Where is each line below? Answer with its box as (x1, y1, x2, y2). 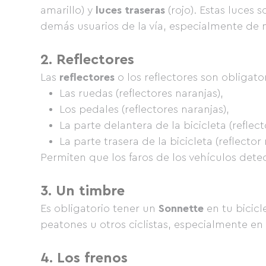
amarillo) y (40, 5, 96, 15)
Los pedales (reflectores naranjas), (59, 104, 229, 115)
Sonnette (159, 203, 204, 214)
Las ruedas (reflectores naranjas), (59, 88, 223, 99)
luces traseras (96, 5, 165, 15)
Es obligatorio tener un (40, 203, 159, 214)
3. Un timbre (40, 184, 125, 198)
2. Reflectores (40, 53, 134, 67)
